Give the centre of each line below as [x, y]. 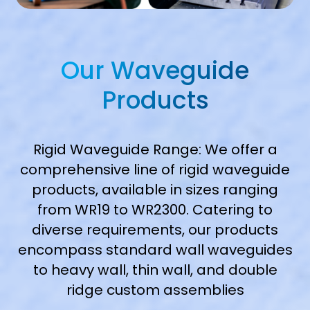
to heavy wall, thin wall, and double [155, 270]
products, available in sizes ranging [155, 189]
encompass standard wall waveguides [155, 249]
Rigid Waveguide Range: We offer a [155, 149]
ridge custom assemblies [155, 290]
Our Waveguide [155, 71]
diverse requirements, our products [155, 229]
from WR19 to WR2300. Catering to [155, 209]
